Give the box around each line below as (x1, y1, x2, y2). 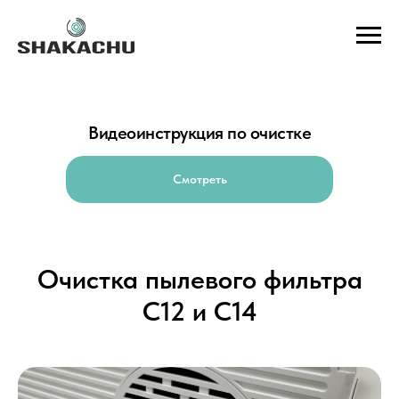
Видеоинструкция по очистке (88, 122, 311, 143)
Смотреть (172, 172, 227, 186)
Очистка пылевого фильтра (37, 263, 362, 295)
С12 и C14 (142, 295, 257, 327)
